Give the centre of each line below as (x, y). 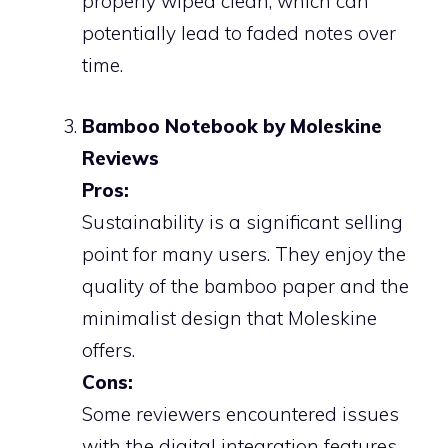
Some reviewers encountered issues (240, 413)
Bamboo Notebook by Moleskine (232, 125)
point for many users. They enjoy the (244, 253)
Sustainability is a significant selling (242, 221)
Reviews (120, 157)
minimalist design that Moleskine (229, 317)
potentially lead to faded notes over (239, 33)
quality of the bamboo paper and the (245, 285)
